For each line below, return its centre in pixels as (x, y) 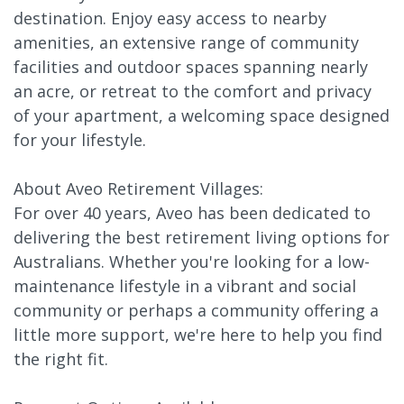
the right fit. (61, 358)
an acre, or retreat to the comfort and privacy (193, 91)
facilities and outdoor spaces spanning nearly (191, 66)
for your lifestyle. (80, 139)
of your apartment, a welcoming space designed (202, 115)
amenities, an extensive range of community (186, 42)
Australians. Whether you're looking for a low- (192, 261)
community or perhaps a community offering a (196, 310)
